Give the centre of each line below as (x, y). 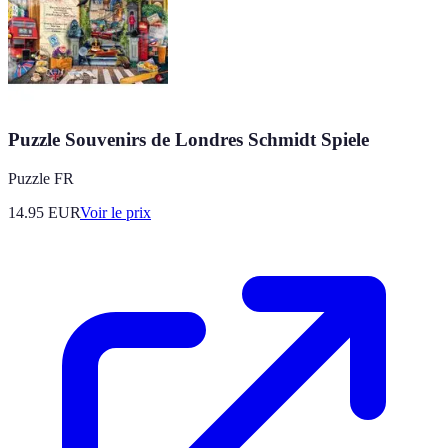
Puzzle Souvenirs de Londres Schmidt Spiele (188, 140)
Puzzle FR (41, 179)
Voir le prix (115, 213)
